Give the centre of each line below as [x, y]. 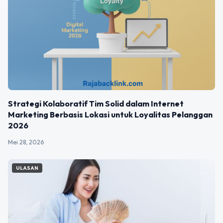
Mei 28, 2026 [26, 142]
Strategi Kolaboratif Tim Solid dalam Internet [96, 103]
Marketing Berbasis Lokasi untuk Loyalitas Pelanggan [110, 114]
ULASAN [27, 168]
